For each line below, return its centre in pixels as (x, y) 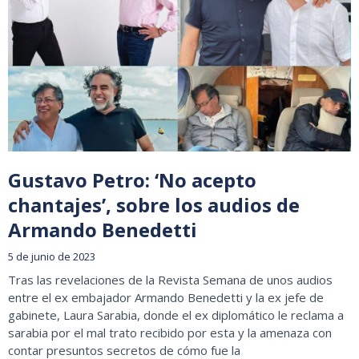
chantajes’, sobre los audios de (154, 205)
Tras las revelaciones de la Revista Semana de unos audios (170, 280)
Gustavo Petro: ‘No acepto (132, 180)
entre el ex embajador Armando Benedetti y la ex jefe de (166, 298)
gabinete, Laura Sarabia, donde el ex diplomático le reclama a (176, 315)
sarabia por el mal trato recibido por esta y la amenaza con (170, 333)
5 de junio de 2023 (52, 257)
